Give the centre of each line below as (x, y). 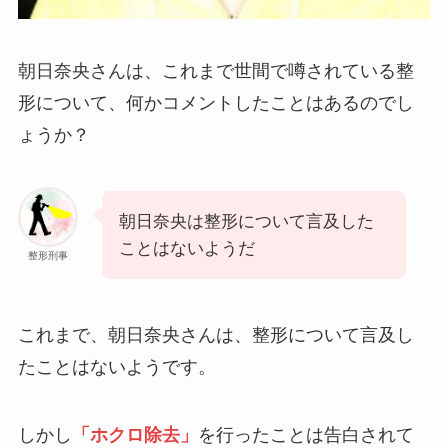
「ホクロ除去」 (134, 434)
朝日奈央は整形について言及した (246, 222)
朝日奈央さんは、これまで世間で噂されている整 (215, 71)
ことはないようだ (186, 249)
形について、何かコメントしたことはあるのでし (215, 103)
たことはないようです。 (116, 366)
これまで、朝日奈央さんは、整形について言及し (215, 334)
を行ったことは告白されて (305, 434)
